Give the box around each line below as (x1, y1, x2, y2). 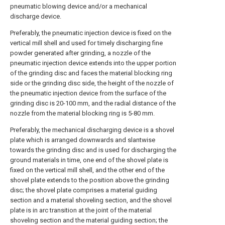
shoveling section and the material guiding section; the (10, 216, 168, 224)
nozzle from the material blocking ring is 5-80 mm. (10, 109, 155, 117)
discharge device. (10, 13, 61, 20)
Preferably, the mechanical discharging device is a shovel (10, 126, 174, 134)
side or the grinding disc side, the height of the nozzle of (10, 79, 174, 87)
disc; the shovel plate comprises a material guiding (10, 186, 157, 194)
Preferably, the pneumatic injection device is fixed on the (10, 29, 171, 37)
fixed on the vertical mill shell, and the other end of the (10, 166, 165, 174)
